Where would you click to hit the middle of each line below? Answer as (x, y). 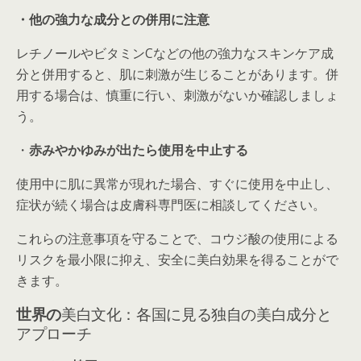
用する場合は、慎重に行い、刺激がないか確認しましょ (177, 95)
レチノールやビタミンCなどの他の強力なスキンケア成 (175, 53)
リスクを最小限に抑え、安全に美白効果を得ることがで (177, 259)
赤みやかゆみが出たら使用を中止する (139, 149)
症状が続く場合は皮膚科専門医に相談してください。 (171, 204)
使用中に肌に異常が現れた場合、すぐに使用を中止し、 (177, 183)
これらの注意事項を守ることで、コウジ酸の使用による (177, 238)
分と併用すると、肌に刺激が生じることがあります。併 (177, 74)
